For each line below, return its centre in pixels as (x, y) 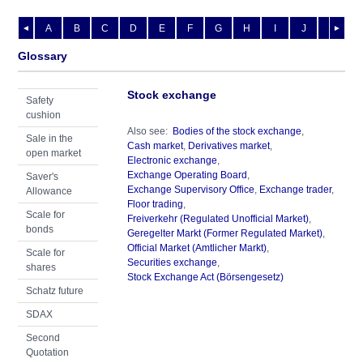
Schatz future (55, 291)
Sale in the (49, 139)
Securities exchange (172, 263)
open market (53, 153)
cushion (43, 115)
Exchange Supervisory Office (190, 190)
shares (41, 267)
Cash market (155, 146)
